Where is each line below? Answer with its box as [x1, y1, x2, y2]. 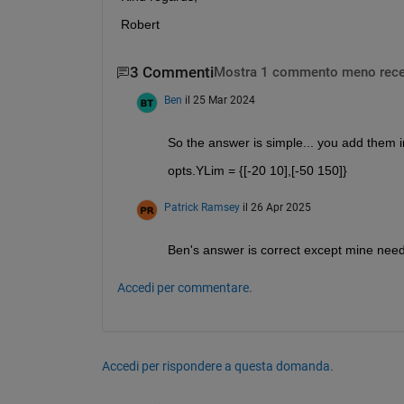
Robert [120, 17, 160, 32]
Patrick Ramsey [163, 200, 240, 214]
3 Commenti [129, 64, 214, 82]
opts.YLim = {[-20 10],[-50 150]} [167, 162, 347, 178]
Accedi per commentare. [116, 280, 252, 295]
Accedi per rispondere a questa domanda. [101, 358, 334, 373]
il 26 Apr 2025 [242, 200, 311, 214]
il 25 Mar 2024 [184, 93, 255, 106]
